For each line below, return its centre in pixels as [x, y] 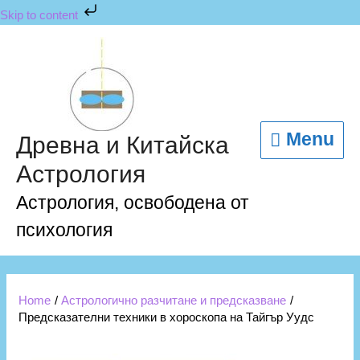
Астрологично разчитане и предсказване [174, 300]
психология [64, 230]
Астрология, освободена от [133, 202]
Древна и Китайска [123, 145]
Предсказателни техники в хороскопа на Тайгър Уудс [167, 317]
